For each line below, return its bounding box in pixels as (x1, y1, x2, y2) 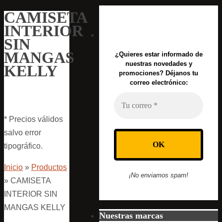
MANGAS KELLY (4, 203, 65, 212)
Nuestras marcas (99, 211, 163, 221)
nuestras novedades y (125, 60, 192, 67)
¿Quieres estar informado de (114, 51, 203, 58)
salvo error (4, 128, 41, 137)
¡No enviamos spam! (129, 171, 188, 179)
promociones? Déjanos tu (119, 69, 198, 77)
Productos (31, 163, 67, 171)
